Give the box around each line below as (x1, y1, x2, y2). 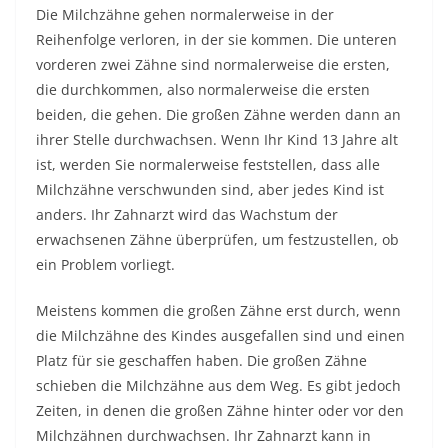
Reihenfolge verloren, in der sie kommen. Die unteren (36, 30, 397, 49)
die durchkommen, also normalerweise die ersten (36, 80, 370, 99)
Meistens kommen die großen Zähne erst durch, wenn (36, 301, 401, 320)
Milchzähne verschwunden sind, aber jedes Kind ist (36, 180, 384, 199)
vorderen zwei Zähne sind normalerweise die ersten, (36, 55, 390, 74)
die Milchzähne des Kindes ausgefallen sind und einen (36, 326, 405, 345)
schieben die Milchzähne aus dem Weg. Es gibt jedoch (36, 376, 401, 395)
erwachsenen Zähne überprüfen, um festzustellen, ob (36, 230, 399, 249)
